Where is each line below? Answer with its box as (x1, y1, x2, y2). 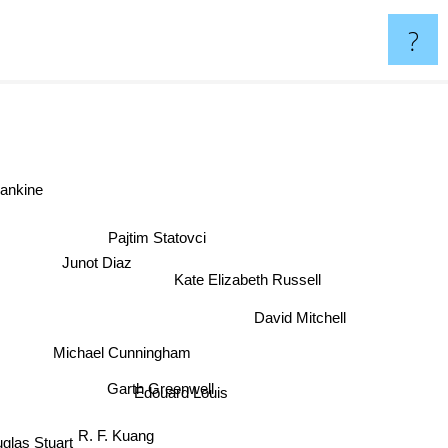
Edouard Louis (134, 388, 229, 406)
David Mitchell (258, 317, 351, 335)
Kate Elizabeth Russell (175, 272, 323, 290)
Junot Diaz (63, 254, 134, 272)
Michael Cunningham (53, 343, 192, 361)
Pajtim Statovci (107, 227, 206, 245)
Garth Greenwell (104, 371, 212, 389)
